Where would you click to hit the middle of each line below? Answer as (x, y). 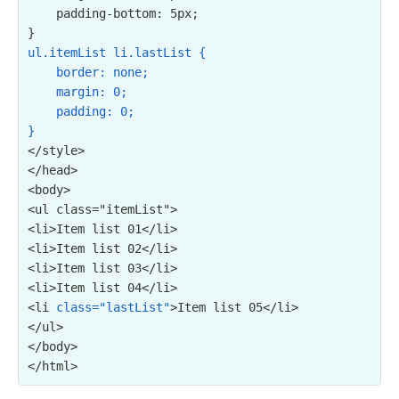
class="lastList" (113, 307)
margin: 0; (42, 92)
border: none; (42, 72)
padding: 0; (42, 111)
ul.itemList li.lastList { (117, 53)
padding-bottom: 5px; (42, 13)
